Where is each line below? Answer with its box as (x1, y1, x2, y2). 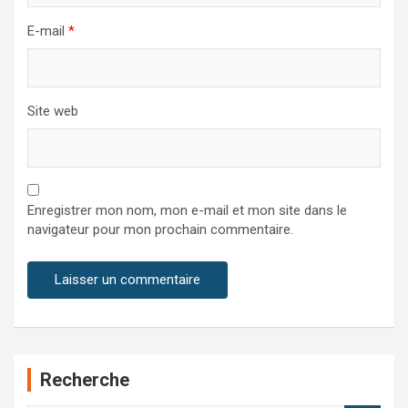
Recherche (40, 369, 129, 392)
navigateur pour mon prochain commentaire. (27, 221, 293, 239)
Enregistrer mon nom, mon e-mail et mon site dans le (27, 202, 347, 219)
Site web (27, 103, 78, 120)
